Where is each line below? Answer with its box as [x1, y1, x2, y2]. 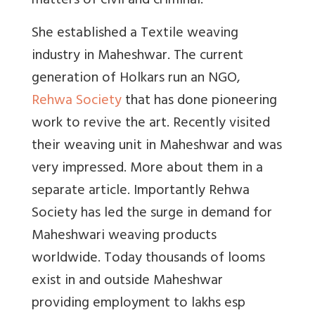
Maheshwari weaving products [32, 223, 217, 250]
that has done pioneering [122, 88, 277, 115]
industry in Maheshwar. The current [32, 43, 243, 70]
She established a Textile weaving [32, 20, 238, 47]
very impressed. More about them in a [32, 155, 263, 182]
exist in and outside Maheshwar [32, 268, 223, 295]
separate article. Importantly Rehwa [32, 178, 250, 205]
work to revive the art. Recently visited [32, 110, 270, 137]
